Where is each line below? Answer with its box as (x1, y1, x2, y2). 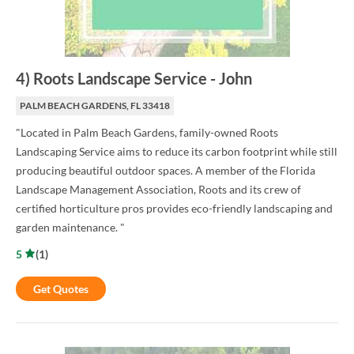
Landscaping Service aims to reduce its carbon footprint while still (16, 145, 337, 159)
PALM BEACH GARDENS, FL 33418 (20, 100, 170, 112)
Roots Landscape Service (33, 69, 207, 88)
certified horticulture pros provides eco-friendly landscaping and (16, 201, 333, 216)
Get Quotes (33, 282, 88, 296)
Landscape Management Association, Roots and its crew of (16, 183, 301, 197)
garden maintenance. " (16, 220, 125, 235)
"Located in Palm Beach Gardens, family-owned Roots (16, 126, 278, 140)
